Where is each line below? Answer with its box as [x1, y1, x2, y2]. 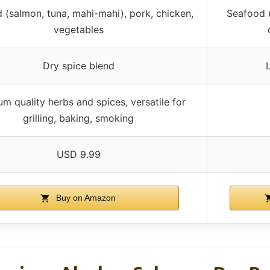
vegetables [53, 24, 104, 36]
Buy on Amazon [54, 193, 116, 203]
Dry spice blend [42, 60, 115, 72]
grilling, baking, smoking [23, 112, 134, 125]
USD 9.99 [56, 148, 101, 161]
